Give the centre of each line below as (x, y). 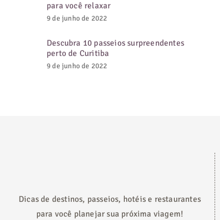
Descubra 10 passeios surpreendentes (115, 43)
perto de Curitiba (78, 54)
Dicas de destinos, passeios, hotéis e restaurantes (110, 199)
